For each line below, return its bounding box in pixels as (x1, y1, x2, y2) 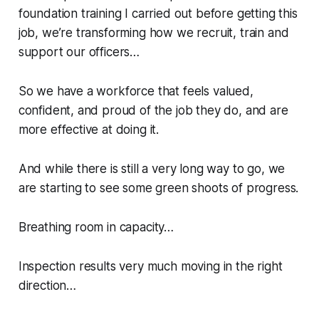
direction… (18, 278, 77, 293)
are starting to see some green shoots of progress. (18, 181, 299, 196)
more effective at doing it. (18, 122, 162, 137)
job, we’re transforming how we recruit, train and (18, 26, 289, 41)
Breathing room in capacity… (18, 220, 174, 235)
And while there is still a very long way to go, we (18, 162, 286, 177)
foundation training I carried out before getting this (18, 6, 298, 21)
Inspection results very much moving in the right (18, 259, 283, 274)
